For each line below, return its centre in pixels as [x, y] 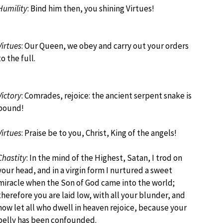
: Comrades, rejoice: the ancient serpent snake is [107, 96]
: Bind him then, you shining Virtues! [91, 8]
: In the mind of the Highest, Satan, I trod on [104, 158]
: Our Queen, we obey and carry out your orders [105, 46]
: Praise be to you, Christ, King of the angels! [99, 133]
